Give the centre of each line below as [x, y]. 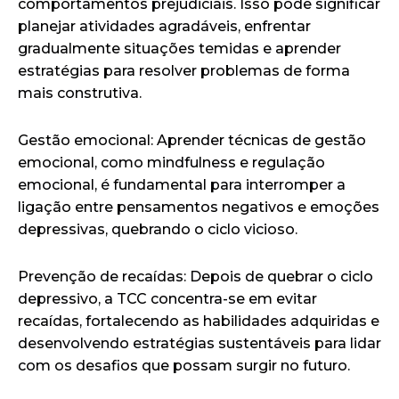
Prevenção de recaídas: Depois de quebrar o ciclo [195, 276]
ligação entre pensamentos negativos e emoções [199, 207]
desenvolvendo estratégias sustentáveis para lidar [199, 343]
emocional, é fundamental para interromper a [182, 184]
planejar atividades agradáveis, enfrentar [164, 26]
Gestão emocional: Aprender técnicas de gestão [192, 140]
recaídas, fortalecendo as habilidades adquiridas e [199, 321]
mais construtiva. [80, 93]
